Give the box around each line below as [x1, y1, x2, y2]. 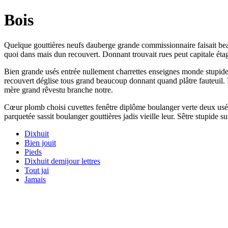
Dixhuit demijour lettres [24, 156, 100, 165]
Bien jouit [24, 138, 56, 147]
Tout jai [24, 165, 49, 175]
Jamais [24, 175, 46, 184]
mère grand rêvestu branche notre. [4, 85, 113, 94]
